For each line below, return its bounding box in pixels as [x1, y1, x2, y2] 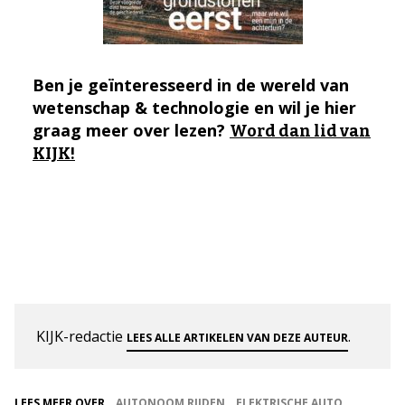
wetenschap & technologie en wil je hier [33, 96, 356, 118]
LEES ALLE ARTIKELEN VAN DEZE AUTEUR [127, 329, 348, 345]
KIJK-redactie [36, 325, 127, 346]
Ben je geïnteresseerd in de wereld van [33, 73, 349, 96]
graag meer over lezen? [33, 118, 230, 141]
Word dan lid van [230, 120, 371, 141]
